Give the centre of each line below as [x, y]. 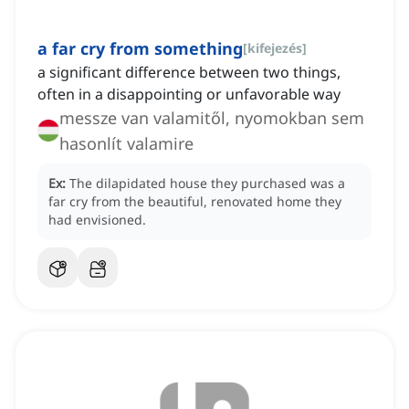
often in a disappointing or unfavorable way [189, 94]
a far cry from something [140, 49]
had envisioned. [97, 220]
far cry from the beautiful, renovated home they [195, 202]
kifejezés [275, 48]
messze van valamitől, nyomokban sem [212, 118]
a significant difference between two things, [189, 73]
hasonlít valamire [126, 144]
